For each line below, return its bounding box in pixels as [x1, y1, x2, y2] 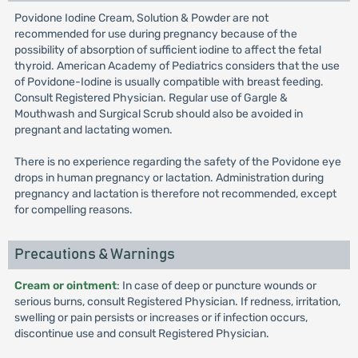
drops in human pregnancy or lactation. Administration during [14, 171, 324, 185]
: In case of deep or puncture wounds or [116, 279, 316, 292]
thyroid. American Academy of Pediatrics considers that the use [14, 59, 340, 73]
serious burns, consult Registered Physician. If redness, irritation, [14, 295, 340, 308]
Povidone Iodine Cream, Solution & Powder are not [14, 11, 268, 25]
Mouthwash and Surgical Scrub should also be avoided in [14, 107, 303, 121]
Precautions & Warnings [14, 247, 175, 262]
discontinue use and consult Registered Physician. [14, 327, 269, 340]
